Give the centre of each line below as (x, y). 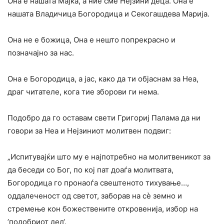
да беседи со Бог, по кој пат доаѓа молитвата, (90, 170)
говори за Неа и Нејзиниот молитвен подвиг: (89, 131)
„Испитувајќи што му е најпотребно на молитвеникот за (109, 157)
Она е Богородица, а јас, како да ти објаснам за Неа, (103, 79)
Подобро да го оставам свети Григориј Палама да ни (104, 118)
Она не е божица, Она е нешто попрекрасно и (91, 40)
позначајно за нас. (41, 53)
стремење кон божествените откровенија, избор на (103, 209)
